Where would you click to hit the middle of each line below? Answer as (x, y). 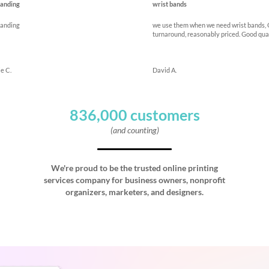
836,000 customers (134, 115)
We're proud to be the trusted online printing (134, 168)
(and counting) (134, 130)
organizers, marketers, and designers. (134, 192)
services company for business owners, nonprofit (134, 180)
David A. (164, 70)
